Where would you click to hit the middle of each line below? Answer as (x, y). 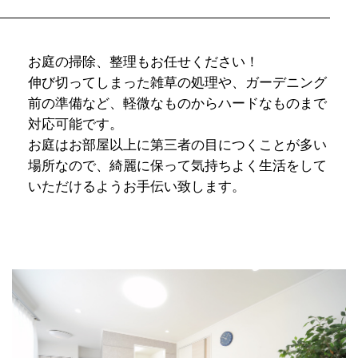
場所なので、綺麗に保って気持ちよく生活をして (177, 166)
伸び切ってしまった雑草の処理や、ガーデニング (177, 83)
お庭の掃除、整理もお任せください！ (143, 62)
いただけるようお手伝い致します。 (137, 187)
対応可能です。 (76, 125)
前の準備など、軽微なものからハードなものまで (177, 104)
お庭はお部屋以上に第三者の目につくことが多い (177, 145)
